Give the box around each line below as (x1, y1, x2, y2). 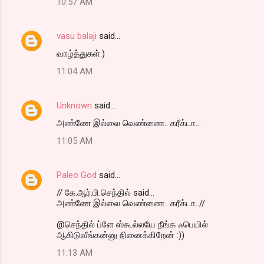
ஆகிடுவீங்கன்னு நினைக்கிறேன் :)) (57, 229, 184, 240)
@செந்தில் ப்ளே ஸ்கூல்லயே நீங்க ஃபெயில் (57, 219, 208, 230)
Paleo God (57, 169, 97, 180)
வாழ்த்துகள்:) (57, 48, 105, 59)
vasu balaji (57, 30, 97, 41)
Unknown (57, 100, 92, 111)
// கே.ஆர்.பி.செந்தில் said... (57, 187, 154, 198)
